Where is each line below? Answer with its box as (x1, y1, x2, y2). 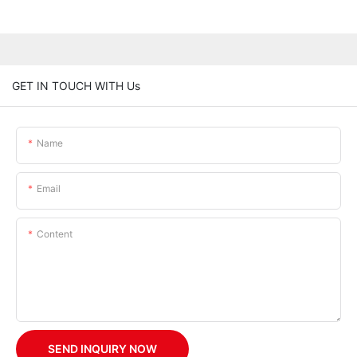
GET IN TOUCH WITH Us (12, 78, 140, 92)
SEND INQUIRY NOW (48, 341, 157, 355)
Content (37, 227, 73, 240)
